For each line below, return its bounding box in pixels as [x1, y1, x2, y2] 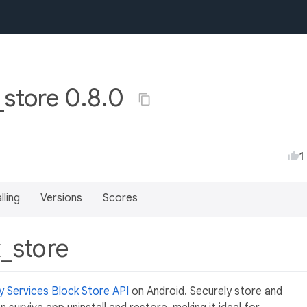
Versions [40, 191, 82, 205]
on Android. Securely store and [129, 284, 282, 298]
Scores [103, 191, 138, 205]
